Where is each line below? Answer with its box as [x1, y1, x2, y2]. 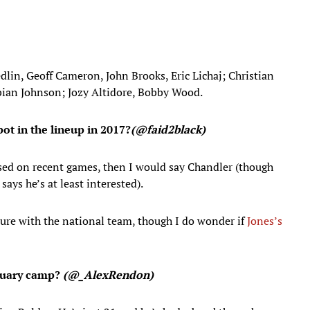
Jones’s [247, 212, 282, 228]
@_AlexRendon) [67, 266, 154, 282]
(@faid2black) [131, 121, 206, 137]
